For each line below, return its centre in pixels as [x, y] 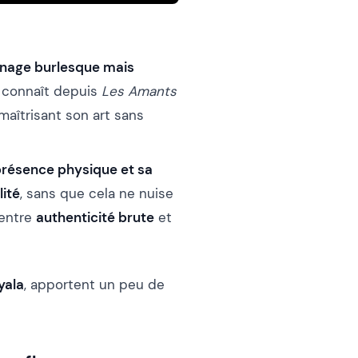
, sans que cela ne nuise [97, 193]
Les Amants [139, 91]
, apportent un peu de [94, 284]
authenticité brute [95, 217]
